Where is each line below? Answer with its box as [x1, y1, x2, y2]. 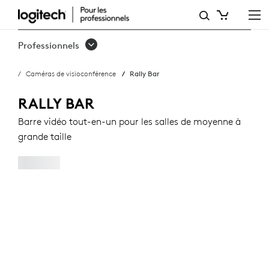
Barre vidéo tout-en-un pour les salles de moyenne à [18, 115, 241, 127]
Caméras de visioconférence [26, 68, 116, 78]
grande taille [18, 130, 71, 142]
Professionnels [18, 40, 79, 51]
